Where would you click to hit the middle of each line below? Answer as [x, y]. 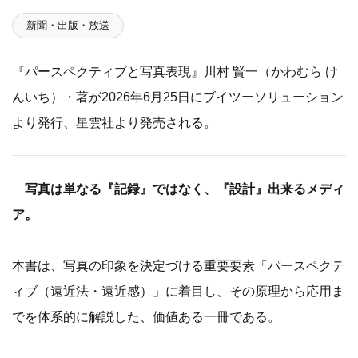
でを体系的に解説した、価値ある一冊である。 [146, 317]
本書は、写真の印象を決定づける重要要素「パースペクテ [178, 266]
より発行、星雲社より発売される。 [114, 123]
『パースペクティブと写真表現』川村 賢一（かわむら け [175, 72]
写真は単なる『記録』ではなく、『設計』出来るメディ [178, 189]
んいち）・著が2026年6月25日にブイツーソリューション [178, 97]
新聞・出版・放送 [68, 26]
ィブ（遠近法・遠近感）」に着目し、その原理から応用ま [178, 291]
